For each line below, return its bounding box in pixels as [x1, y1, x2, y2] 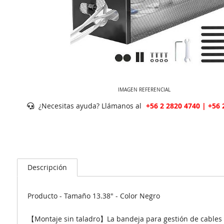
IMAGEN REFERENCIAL [118, 86, 171, 93]
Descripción [27, 162, 67, 172]
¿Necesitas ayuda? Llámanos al [36, 100, 143, 110]
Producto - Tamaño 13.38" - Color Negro [27, 191, 160, 200]
